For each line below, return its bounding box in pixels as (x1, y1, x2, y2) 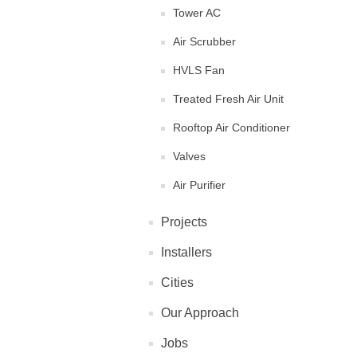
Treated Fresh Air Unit (173, 92, 284, 105)
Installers (161, 245, 212, 259)
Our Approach (161, 306, 239, 320)
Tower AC (173, 6, 221, 19)
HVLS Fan (173, 64, 225, 76)
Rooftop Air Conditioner (173, 121, 290, 134)
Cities (161, 276, 194, 289)
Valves (173, 150, 206, 163)
